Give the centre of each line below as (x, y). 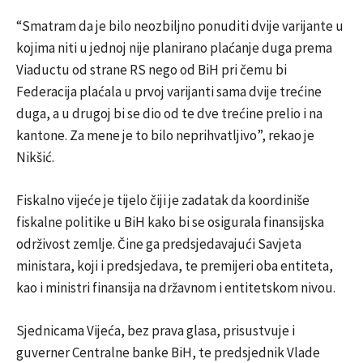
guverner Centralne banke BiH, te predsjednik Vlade (168, 352)
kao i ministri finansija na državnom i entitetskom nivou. (176, 287)
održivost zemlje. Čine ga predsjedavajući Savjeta (159, 243)
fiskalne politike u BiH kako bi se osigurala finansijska (170, 222)
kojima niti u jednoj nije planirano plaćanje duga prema (174, 47)
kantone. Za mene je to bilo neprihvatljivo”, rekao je (165, 135)
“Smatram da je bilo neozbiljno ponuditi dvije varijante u (180, 26)
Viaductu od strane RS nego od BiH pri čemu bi (152, 69)
